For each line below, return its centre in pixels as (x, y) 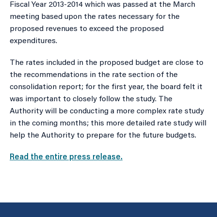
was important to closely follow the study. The (91, 99)
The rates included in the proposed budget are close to (107, 63)
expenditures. (33, 41)
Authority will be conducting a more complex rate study (107, 111)
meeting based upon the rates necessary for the (95, 17)
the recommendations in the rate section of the (94, 75)
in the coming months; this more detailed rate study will (108, 123)
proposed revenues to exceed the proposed (87, 29)
